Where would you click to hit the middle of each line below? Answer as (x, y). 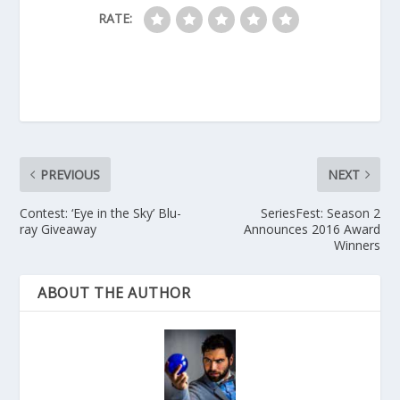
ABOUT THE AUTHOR (114, 292)
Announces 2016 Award (312, 229)
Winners (357, 245)
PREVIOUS (71, 174)
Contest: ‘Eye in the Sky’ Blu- (101, 212)
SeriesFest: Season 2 (320, 212)
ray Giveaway (58, 229)
